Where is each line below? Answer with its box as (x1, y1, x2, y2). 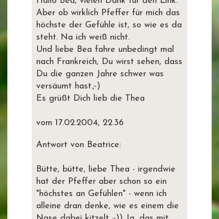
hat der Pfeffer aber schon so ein (36, 177, 167, 186)
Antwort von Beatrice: (36, 140, 121, 150)
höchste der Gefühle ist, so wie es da (36, 21, 182, 30)
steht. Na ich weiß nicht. (36, 33, 130, 42)
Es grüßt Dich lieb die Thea (36, 94, 145, 103)
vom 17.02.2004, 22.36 (36, 118, 124, 128)
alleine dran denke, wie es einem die (36, 201, 179, 211)
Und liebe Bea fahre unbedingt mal (36, 45, 174, 54)
